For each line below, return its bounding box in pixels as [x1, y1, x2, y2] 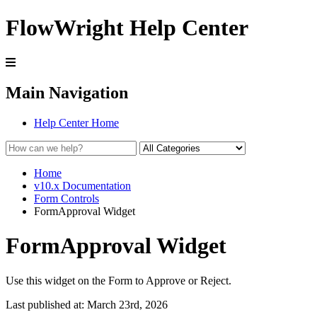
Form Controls [34, 192, 99, 204]
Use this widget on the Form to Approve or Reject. [6, 274, 231, 287]
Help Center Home [34, 116, 119, 129]
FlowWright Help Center [6, 15, 248, 41]
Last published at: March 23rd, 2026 [6, 298, 168, 311]
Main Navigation [6, 83, 128, 102]
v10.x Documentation [34, 179, 131, 192]
